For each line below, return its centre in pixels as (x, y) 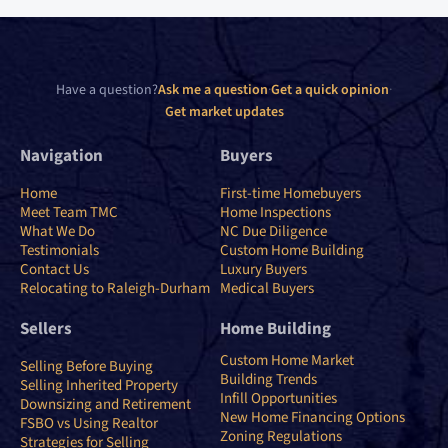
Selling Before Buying (86, 366)
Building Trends (268, 379)
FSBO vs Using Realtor (89, 423)
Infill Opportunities (278, 398)
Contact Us (54, 269)
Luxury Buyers (263, 269)
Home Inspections (275, 212)
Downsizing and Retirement (105, 404)
